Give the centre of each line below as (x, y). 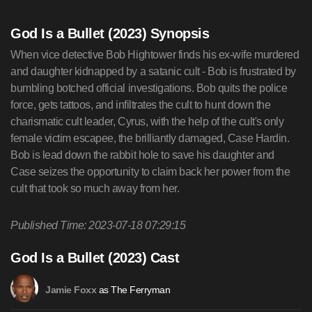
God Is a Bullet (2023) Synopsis (110, 33)
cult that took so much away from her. (95, 188)
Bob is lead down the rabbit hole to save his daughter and (142, 155)
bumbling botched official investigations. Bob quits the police (149, 88)
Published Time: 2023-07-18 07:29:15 (98, 225)
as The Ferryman (133, 290)
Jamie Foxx (71, 290)
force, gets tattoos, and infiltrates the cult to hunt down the (141, 105)
